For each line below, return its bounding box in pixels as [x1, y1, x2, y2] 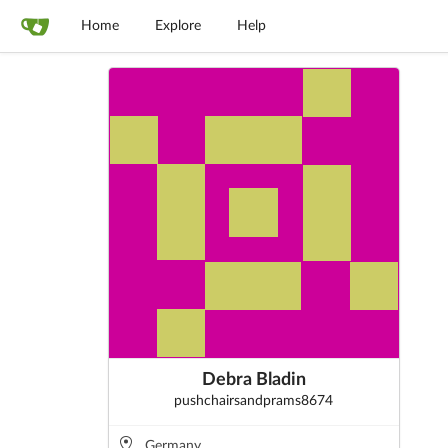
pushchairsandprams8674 [174, 394, 333, 409]
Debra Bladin [201, 371, 306, 390]
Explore [155, 19, 201, 33]
